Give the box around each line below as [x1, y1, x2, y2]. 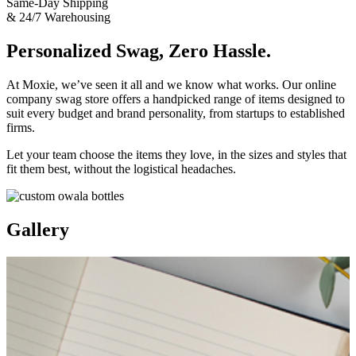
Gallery [6, 219, 69, 240]
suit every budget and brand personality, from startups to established [6, 106, 345, 121]
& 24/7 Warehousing [6, 10, 110, 25]
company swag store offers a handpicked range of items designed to [6, 92, 345, 106]
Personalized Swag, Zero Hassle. [6, 41, 271, 62]
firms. [6, 121, 35, 135]
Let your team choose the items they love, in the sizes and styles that [6, 148, 346, 162]
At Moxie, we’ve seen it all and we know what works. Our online [6, 78, 336, 92]
